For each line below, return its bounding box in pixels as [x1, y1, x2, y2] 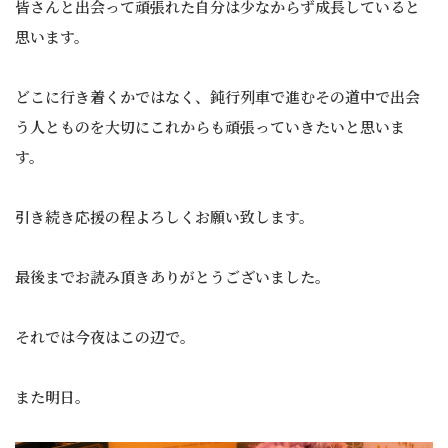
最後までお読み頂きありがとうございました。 [15, 266, 330, 288]
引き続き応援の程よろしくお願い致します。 [15, 206, 314, 228]
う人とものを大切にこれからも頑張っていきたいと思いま [15, 116, 405, 138]
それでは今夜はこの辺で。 [15, 326, 195, 348]
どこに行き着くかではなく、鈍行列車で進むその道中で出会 [15, 86, 420, 108]
